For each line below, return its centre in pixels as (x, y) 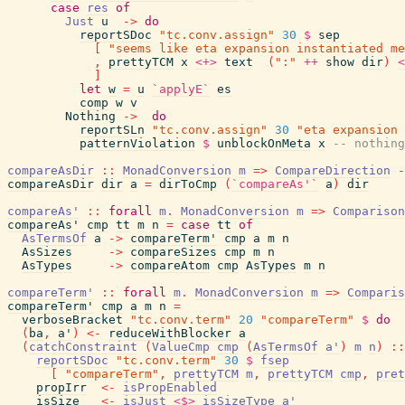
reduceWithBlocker (170, 333)
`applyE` (181, 89)
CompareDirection (333, 170)
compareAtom (170, 265)
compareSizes (174, 252)
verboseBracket (72, 320)
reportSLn (112, 130)
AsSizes (47, 252)
